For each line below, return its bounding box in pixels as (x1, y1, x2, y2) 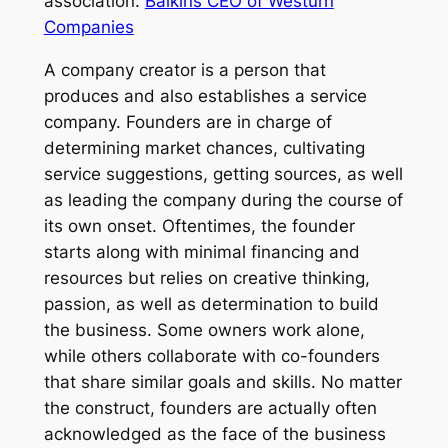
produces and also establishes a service (43, 85, 367, 106)
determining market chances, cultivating (43, 137, 365, 158)
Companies (43, 17, 134, 38)
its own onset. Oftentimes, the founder (43, 215, 355, 236)
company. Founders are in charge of (43, 111, 332, 132)
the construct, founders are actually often (43, 397, 377, 418)
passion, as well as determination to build (43, 293, 379, 314)
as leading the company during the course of (43, 189, 403, 210)
